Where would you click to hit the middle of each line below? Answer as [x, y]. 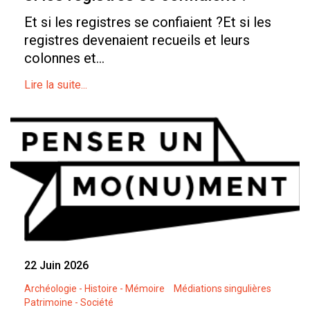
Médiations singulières [222, 289]
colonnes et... [64, 58]
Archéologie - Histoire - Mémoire [94, 289]
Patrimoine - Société [69, 303]
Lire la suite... [56, 85]
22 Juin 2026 [56, 266]
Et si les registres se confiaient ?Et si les [148, 22]
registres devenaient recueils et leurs [137, 40]
